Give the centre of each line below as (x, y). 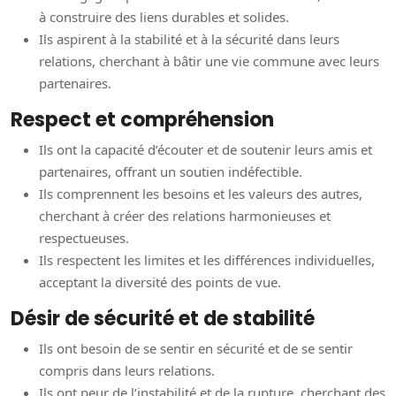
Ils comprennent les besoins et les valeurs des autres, (201, 194)
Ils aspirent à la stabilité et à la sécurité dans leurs (189, 39)
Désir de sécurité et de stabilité (163, 319)
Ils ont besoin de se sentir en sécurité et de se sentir (196, 349)
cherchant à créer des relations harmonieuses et (185, 216)
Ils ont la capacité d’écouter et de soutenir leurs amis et (206, 150)
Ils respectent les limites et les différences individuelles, (207, 260)
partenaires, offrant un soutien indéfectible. (171, 172)
